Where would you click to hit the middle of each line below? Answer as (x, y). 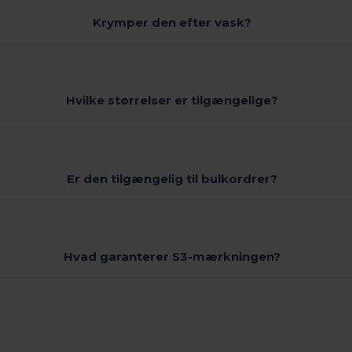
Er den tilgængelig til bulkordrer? (172, 178)
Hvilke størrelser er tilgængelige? (172, 101)
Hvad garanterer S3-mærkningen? (172, 257)
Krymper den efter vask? (172, 22)
